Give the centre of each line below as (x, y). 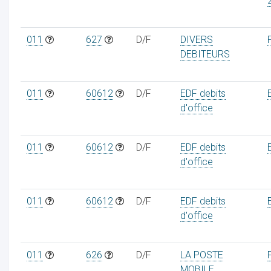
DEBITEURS (205, 54)
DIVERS (196, 39)
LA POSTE (201, 255)
